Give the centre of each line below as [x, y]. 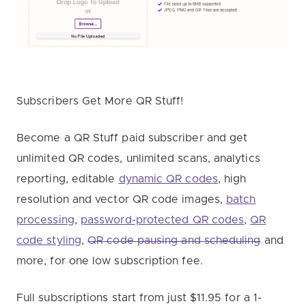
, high [232, 179]
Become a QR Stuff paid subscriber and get [132, 138]
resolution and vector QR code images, [122, 200]
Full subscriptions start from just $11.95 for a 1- [139, 298]
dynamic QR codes [168, 179]
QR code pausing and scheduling [174, 241]
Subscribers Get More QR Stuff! [100, 101]
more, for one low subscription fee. [110, 261]
